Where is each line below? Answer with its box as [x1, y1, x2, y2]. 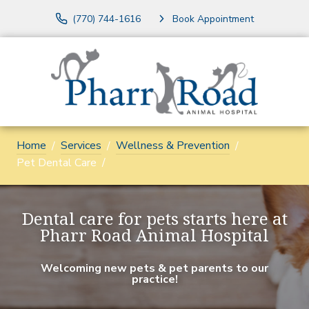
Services [61, 138, 101, 154]
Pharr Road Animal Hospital [40, 223, 269, 251]
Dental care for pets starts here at [21, 207, 288, 235]
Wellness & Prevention [116, 138, 230, 154]
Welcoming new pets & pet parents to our [41, 261, 268, 277]
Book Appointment [172, 12, 254, 26]
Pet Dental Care [17, 155, 97, 171]
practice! [131, 272, 178, 288]
